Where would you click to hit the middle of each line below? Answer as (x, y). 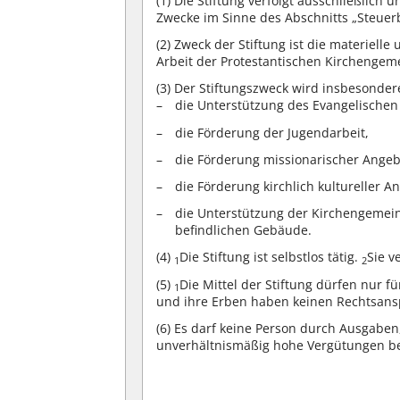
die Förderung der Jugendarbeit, (272, 132)
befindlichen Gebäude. (244, 230)
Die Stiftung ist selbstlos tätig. (271, 257)
